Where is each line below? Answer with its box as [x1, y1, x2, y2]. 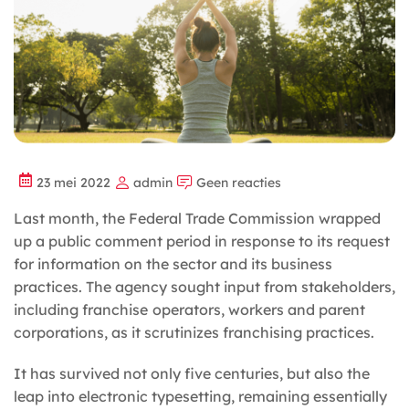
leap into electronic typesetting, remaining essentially [14, 387, 387, 406]
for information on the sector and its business [14, 255, 332, 274]
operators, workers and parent [152, 300, 365, 320]
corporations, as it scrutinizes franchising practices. [14, 323, 374, 342]
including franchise [14, 300, 148, 320]
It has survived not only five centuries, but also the [14, 364, 370, 383]
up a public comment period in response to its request [14, 232, 390, 251]
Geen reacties [196, 174, 281, 192]
